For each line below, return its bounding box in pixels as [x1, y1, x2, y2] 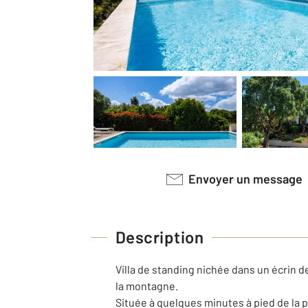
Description [115, 227, 204, 247]
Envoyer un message [196, 171, 303, 186]
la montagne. [115, 279, 178, 292]
